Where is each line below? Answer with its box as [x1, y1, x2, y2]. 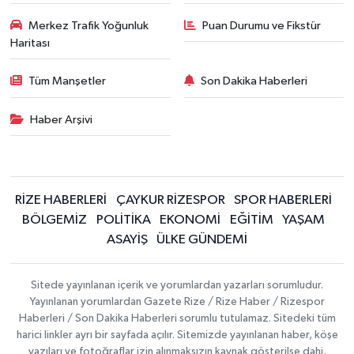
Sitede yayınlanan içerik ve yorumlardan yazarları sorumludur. [31, 280, 323, 292]
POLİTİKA [96, 213, 151, 228]
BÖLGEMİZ [22, 213, 88, 228]
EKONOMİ [160, 213, 221, 228]
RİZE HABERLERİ [15, 194, 107, 208]
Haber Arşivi [30, 113, 93, 126]
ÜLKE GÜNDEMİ [156, 233, 248, 247]
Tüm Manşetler [28, 75, 107, 88]
